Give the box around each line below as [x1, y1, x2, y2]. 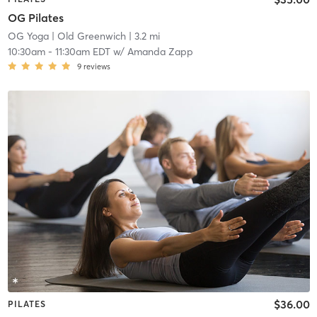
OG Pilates [7, 10, 64, 25]
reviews [83, 61, 110, 71]
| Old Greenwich [48, 29, 126, 42]
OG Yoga [7, 29, 49, 42]
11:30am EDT [54, 45, 110, 58]
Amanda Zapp [127, 45, 193, 58]
